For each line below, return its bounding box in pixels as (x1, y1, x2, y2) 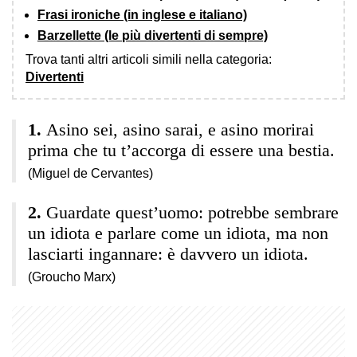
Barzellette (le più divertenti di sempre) (37, 28, 268, 42)
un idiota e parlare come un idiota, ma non (28, 222, 328, 243)
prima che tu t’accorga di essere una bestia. (28, 139, 335, 160)
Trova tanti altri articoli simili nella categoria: (25, 52, 272, 66)
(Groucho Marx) (28, 269, 116, 284)
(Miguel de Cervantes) (28, 166, 153, 180)
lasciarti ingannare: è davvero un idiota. (28, 243, 308, 264)
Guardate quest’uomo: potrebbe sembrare (46, 202, 339, 222)
